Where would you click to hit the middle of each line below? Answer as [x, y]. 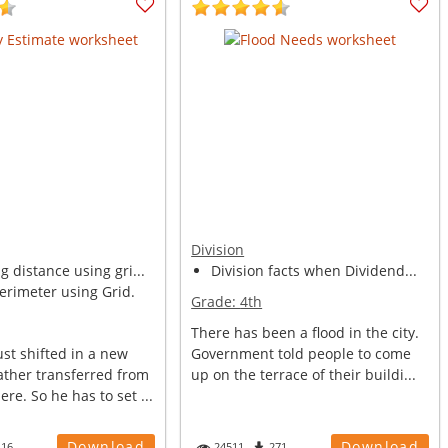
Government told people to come [301, 353]
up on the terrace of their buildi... [304, 374]
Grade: [216, 301]
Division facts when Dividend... [314, 270]
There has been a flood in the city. [305, 332]
